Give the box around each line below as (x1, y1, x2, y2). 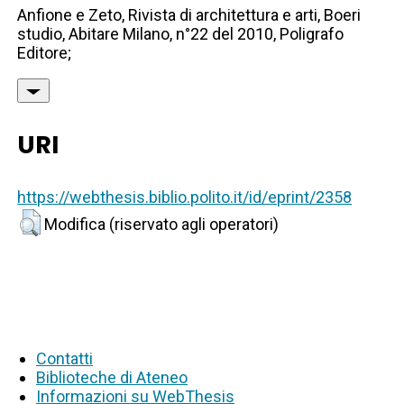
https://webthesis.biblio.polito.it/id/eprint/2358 (17, 188, 353, 207)
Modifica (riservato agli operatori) (44, 215, 280, 234)
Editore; (17, 43, 72, 63)
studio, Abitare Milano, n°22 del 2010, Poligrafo (17, 24, 344, 44)
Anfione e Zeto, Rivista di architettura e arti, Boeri (17, 5, 362, 25)
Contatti (36, 349, 93, 369)
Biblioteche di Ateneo (36, 368, 188, 388)
